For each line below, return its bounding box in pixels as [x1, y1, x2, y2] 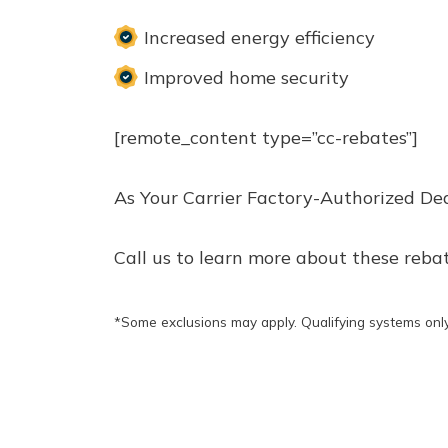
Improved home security [144, 65, 349, 89]
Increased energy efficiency [144, 25, 375, 49]
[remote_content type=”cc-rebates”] [114, 125, 418, 149]
